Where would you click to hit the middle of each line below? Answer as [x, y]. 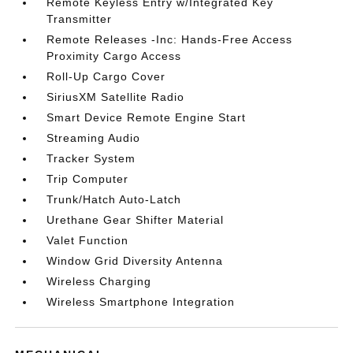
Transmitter [80, 19]
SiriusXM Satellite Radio [116, 97]
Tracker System [91, 158]
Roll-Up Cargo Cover [106, 76]
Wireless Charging [99, 281]
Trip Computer [88, 179]
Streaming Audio [94, 138]
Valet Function [88, 240]
